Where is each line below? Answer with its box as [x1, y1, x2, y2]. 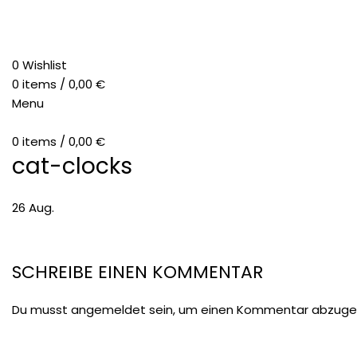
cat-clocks [12, 150, 132, 186]
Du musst [12, 301, 71, 321]
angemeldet [71, 301, 146, 321]
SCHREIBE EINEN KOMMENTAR [12, 260, 263, 288]
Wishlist [22, 57, 67, 76]
